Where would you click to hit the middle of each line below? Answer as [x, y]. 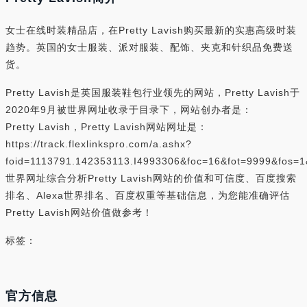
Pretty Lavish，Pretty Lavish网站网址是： [107, 127]
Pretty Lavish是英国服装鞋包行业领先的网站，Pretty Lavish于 [153, 93]
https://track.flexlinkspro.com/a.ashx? [99, 144]
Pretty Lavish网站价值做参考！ [79, 212]
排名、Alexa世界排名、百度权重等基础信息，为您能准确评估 [148, 195]
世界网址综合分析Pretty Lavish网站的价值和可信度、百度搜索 [151, 178]
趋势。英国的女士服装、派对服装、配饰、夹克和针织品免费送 [149, 47]
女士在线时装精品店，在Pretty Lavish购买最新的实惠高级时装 [151, 30]
